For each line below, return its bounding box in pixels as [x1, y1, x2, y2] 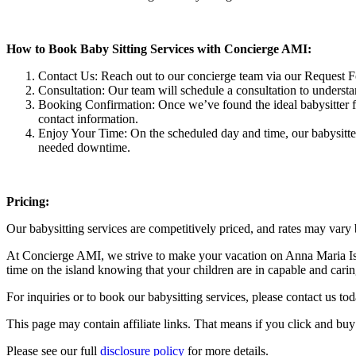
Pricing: [6, 194, 49, 208]
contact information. [38, 111, 138, 126]
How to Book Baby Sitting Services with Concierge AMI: [6, 41, 311, 56]
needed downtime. [38, 140, 130, 154]
